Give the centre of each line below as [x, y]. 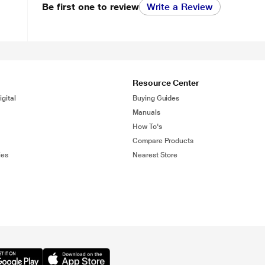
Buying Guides [156, 98]
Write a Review [180, 7]
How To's [147, 127]
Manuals [146, 112]
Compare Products [163, 141]
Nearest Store [155, 155]
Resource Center [166, 83]
